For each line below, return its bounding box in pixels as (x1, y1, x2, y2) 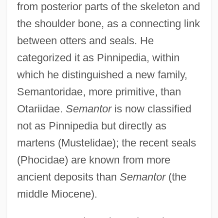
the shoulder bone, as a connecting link (17, 17, 200, 30)
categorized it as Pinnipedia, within (17, 51, 180, 64)
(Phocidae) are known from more (17, 153, 170, 166)
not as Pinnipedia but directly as (17, 119, 166, 132)
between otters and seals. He (17, 34, 154, 47)
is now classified (111, 102, 191, 115)
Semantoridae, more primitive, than (17, 85, 181, 98)
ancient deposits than (17, 170, 120, 183)
